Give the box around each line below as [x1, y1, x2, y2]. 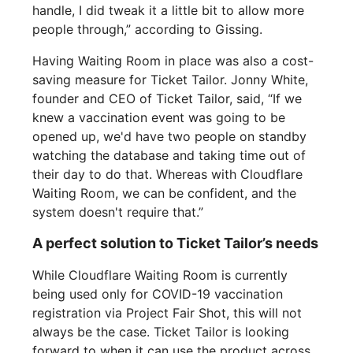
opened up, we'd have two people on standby [32, 128, 307, 145]
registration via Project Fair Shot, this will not [32, 305, 303, 321]
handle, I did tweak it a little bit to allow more [32, 2, 305, 19]
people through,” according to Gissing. [32, 21, 263, 38]
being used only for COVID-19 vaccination [32, 286, 284, 303]
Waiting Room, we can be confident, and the [32, 185, 297, 202]
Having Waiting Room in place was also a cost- [32, 53, 314, 69]
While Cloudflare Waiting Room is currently [32, 267, 288, 284]
